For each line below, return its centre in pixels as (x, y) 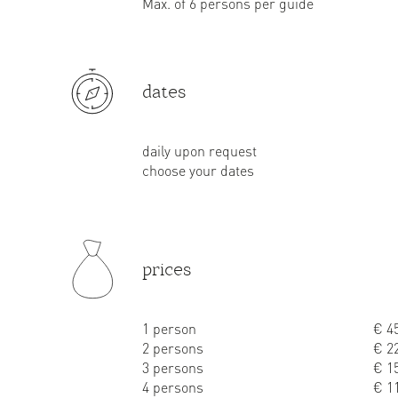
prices (167, 269)
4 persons (173, 387)
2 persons (173, 348)
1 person (169, 328)
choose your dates (198, 170)
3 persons (173, 367)
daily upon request (199, 151)
